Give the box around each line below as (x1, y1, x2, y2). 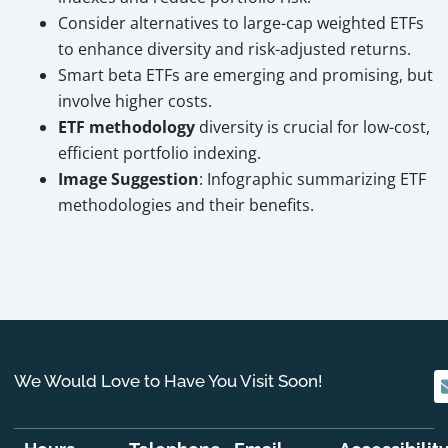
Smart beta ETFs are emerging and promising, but (58, 64, 433, 87)
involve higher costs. (58, 90, 212, 113)
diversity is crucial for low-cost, (195, 116, 430, 139)
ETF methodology (58, 116, 195, 139)
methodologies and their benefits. (58, 194, 314, 217)
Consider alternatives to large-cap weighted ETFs (58, 12, 424, 35)
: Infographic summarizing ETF (199, 168, 426, 191)
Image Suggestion (58, 168, 199, 191)
